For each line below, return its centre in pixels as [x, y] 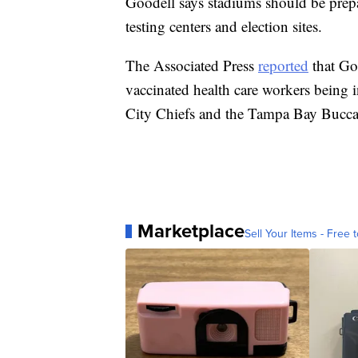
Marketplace [191, 231]
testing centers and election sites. [224, 26]
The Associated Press [192, 66]
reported [283, 66]
